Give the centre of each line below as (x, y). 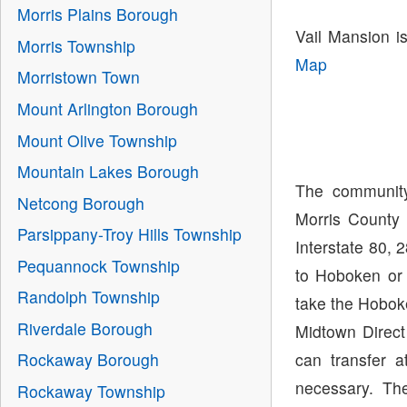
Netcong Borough (80, 203)
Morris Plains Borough (97, 15)
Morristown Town (78, 77)
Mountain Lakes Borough (108, 172)
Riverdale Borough (84, 328)
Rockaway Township (91, 391)
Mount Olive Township (97, 140)
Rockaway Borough (88, 360)
